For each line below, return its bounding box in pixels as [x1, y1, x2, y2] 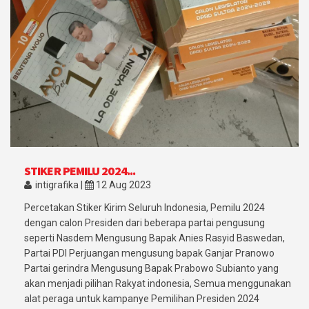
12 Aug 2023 [94, 179, 151, 191]
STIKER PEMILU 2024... [24, 163, 136, 179]
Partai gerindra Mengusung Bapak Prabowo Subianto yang [24, 263, 279, 275]
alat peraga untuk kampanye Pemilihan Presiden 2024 [24, 293, 259, 305]
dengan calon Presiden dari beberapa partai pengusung [24, 217, 265, 229]
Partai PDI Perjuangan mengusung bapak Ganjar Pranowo [24, 248, 275, 259]
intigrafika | [35, 179, 85, 191]
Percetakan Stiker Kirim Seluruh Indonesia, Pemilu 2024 [24, 202, 265, 214]
